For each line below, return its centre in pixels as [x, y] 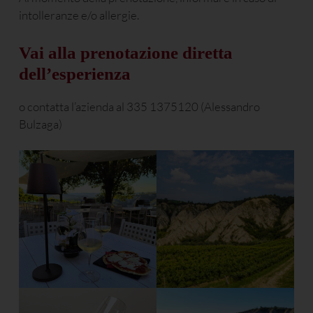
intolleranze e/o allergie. [79, 15]
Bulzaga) [41, 124]
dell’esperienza [75, 73]
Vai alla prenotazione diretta [126, 52]
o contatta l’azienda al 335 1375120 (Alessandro [139, 106]
